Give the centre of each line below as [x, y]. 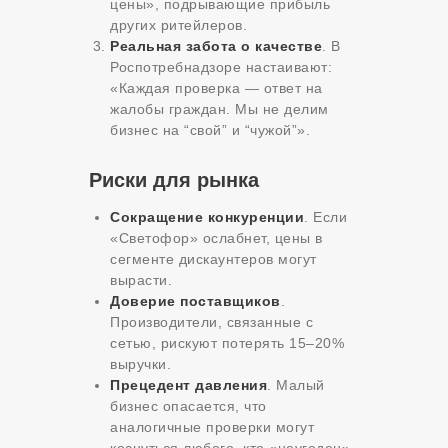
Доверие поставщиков [195, 300]
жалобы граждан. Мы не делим [219, 108]
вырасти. [141, 279]
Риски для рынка [174, 179]
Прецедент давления [188, 384]
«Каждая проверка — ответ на [216, 87]
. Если [325, 216]
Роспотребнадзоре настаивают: [221, 66]
